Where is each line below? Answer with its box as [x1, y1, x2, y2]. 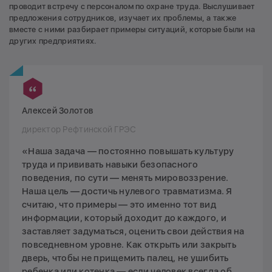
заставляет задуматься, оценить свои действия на [22, 226, 245, 237]
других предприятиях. [9, 36, 97, 46]
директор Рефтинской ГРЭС [22, 124, 137, 135]
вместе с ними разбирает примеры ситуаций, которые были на [9, 25, 256, 35]
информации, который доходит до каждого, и [22, 212, 227, 224]
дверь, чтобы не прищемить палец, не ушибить [22, 253, 229, 264]
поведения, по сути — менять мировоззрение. [22, 172, 229, 184]
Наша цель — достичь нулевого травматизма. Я [22, 186, 233, 197]
